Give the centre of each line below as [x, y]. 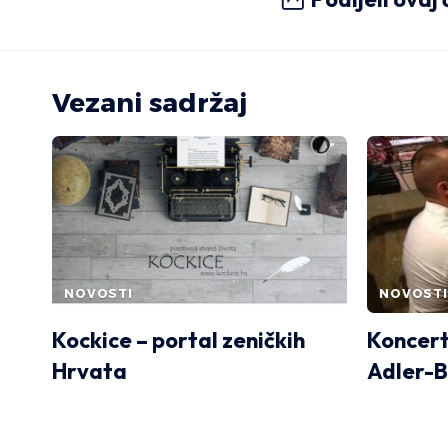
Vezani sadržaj [149, 102]
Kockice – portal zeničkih [178, 339]
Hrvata [89, 370]
